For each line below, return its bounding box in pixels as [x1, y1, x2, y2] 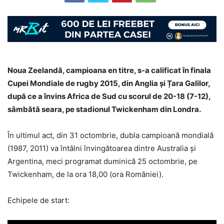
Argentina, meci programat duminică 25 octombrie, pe [7, 156, 197, 166]
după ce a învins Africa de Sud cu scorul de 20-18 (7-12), [7, 91, 210, 101]
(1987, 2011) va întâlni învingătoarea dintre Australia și [7, 143, 196, 153]
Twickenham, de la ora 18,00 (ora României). [7, 169, 163, 179]
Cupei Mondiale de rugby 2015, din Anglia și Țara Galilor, [7, 78, 210, 88]
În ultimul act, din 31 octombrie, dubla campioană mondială [7, 130, 213, 140]
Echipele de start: [7, 195, 69, 205]
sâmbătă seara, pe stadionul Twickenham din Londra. [7, 104, 201, 114]
